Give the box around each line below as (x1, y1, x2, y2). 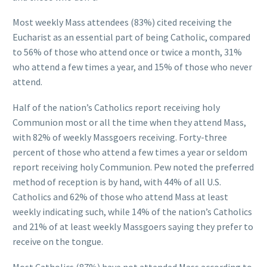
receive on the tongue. (13, 235, 103, 247)
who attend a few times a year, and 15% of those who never (13, 61, 252, 73)
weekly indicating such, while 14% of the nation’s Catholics (13, 205, 252, 218)
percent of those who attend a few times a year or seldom (13, 145, 247, 158)
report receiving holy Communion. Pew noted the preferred (13, 160, 254, 173)
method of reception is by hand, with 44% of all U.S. (13, 175, 221, 188)
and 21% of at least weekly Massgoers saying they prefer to (13, 220, 253, 232)
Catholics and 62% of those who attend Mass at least (13, 190, 228, 203)
